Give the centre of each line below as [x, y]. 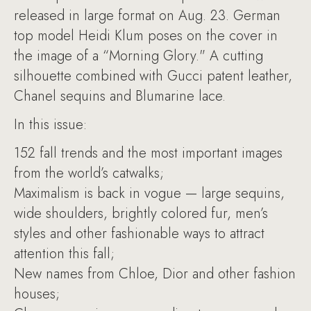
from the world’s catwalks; [89, 173]
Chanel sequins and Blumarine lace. [120, 96]
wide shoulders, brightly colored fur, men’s [141, 213]
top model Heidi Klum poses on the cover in [146, 36]
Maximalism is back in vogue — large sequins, [149, 193]
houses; [37, 294]
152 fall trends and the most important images [148, 153]
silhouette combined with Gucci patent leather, [153, 76]
